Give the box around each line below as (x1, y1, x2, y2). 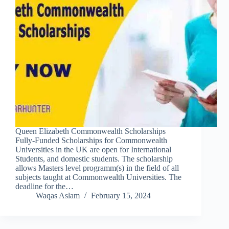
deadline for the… (15, 182, 74, 191)
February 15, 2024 (91, 191, 151, 200)
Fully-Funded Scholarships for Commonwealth (15, 136, 167, 145)
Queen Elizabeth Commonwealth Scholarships (15, 127, 166, 136)
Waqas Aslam (36, 191, 80, 200)
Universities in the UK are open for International (15, 145, 171, 154)
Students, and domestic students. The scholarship (15, 154, 173, 164)
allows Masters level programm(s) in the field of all (15, 164, 179, 173)
